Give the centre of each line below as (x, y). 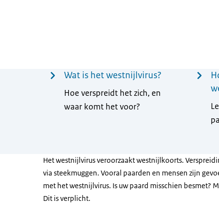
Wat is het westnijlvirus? (112, 75)
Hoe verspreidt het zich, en (112, 93)
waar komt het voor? (102, 107)
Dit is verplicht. (67, 198)
